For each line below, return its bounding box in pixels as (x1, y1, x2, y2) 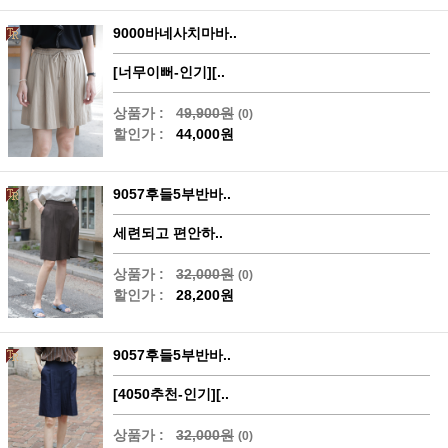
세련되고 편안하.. (113, 225, 223, 242)
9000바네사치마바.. (113, 24, 237, 41)
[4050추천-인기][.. (113, 386, 229, 403)
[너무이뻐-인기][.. (113, 63, 225, 80)
